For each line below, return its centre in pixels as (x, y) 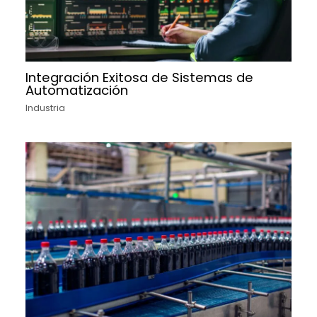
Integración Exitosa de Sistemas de (140, 78)
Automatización (77, 91)
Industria (46, 108)
